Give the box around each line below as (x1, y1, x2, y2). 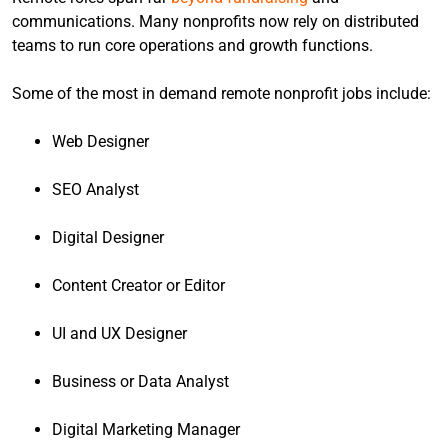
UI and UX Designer (52, 324, 187, 343)
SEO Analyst (52, 180, 139, 199)
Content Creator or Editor (52, 276, 225, 295)
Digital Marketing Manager (52, 420, 240, 439)
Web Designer (52, 132, 149, 151)
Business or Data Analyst (52, 372, 229, 391)
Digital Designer (52, 228, 164, 247)
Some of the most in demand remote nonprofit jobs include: (12, 84, 431, 103)
